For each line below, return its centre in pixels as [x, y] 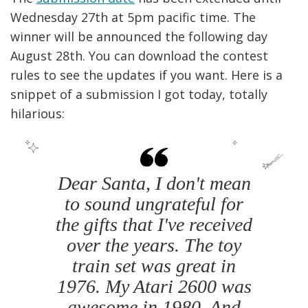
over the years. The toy [154, 245]
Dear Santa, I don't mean [154, 184]
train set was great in [154, 266]
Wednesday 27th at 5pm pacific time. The [133, 18]
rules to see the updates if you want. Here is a [146, 75]
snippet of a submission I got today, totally [139, 95]
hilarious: [37, 114]
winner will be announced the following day [139, 37]
